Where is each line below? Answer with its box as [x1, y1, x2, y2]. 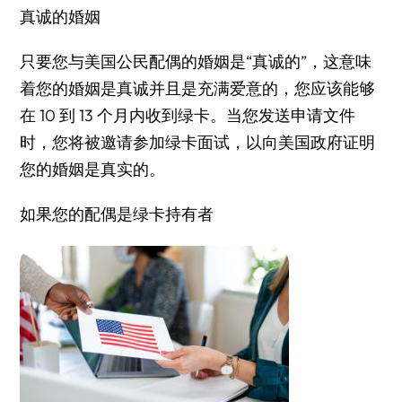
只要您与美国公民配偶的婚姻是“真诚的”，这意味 [20, 50, 372, 72]
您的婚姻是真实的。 [20, 158, 166, 179]
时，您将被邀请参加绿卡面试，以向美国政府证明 [20, 131, 376, 153]
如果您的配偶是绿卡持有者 [20, 203, 214, 224]
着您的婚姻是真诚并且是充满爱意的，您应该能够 [20, 77, 376, 99]
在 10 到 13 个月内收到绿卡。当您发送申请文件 [20, 104, 356, 126]
